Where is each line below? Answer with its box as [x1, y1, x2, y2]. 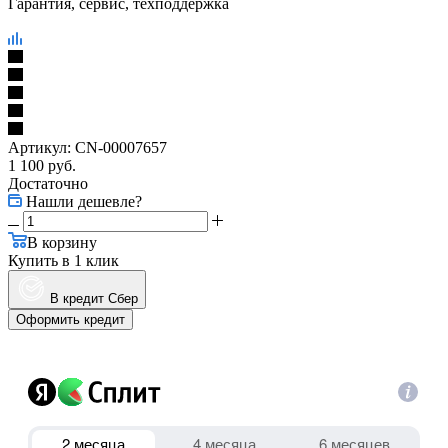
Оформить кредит [16, 311, 125, 327]
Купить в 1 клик [8, 251, 119, 269]
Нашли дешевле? [26, 192, 142, 210]
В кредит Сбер [50, 290, 138, 306]
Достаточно [8, 174, 88, 192]
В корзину [27, 233, 97, 251]
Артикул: [8, 138, 71, 156]
